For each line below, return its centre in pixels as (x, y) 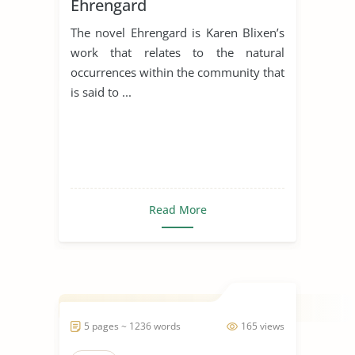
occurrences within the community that (177, 72)
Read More (177, 209)
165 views (263, 326)
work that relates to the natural (177, 52)
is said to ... (101, 92)
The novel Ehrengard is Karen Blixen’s (177, 32)
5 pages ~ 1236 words (132, 326)
